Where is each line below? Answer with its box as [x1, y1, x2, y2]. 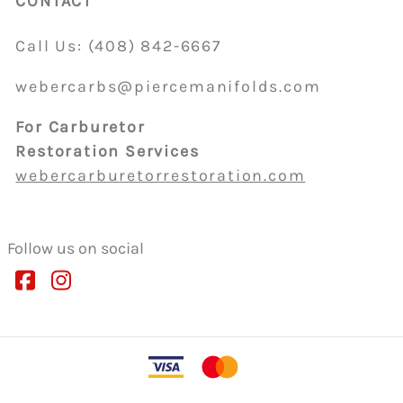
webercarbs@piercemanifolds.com [15, 76, 321, 96]
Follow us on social [7, 237, 145, 258]
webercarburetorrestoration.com [15, 165, 306, 185]
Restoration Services [15, 140, 200, 161]
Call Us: [15, 35, 88, 56]
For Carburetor [15, 116, 146, 137]
